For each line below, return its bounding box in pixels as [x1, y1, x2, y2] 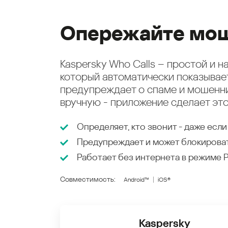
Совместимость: [60, 175, 116, 183]
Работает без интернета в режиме [77, 152, 223, 162]
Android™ [124, 176, 149, 183]
